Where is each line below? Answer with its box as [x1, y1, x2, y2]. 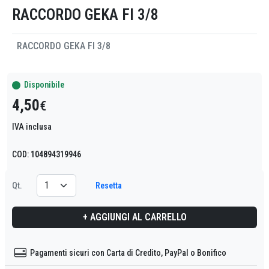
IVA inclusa [12, 122, 52, 132]
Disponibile [20, 80, 64, 90]
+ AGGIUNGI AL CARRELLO [82, 211, 187, 223]
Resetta [95, 180, 122, 190]
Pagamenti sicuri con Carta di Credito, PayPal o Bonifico [26, 248, 226, 258]
